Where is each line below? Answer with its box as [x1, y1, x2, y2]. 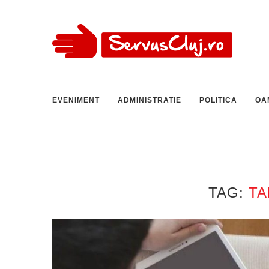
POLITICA [199, 96, 237, 104]
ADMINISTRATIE [118, 96, 181, 104]
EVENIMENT [52, 96, 100, 104]
